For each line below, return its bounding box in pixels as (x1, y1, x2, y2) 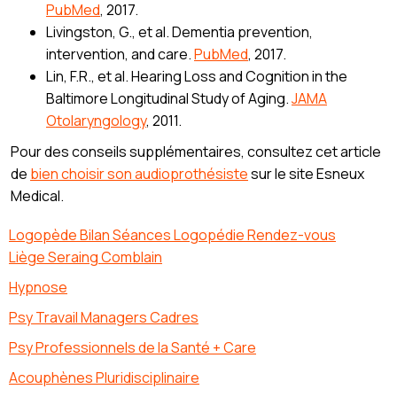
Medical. (11, 186, 64, 206)
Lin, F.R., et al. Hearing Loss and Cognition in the (46, 66, 347, 87)
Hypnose (9, 277, 67, 298)
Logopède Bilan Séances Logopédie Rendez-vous (9, 225, 336, 245)
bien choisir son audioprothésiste (30, 164, 248, 184)
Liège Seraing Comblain (9, 247, 162, 268)
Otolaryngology (46, 111, 146, 131)
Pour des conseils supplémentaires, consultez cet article (11, 142, 381, 162)
